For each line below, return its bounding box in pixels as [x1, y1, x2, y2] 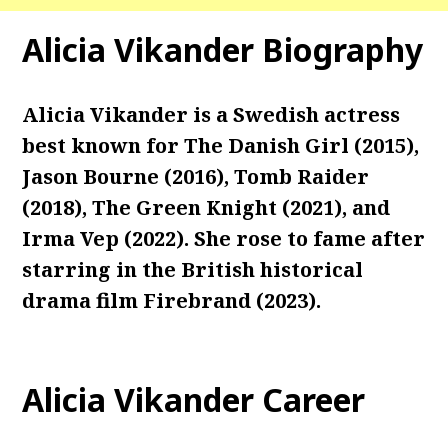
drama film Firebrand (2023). [22, 287, 322, 314]
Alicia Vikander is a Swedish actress [22, 101, 401, 128]
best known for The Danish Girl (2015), [22, 132, 420, 159]
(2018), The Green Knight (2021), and [22, 194, 391, 221]
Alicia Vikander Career [22, 378, 366, 421]
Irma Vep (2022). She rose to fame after [22, 225, 426, 252]
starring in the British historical [22, 256, 364, 283]
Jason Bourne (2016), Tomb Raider [22, 163, 370, 190]
